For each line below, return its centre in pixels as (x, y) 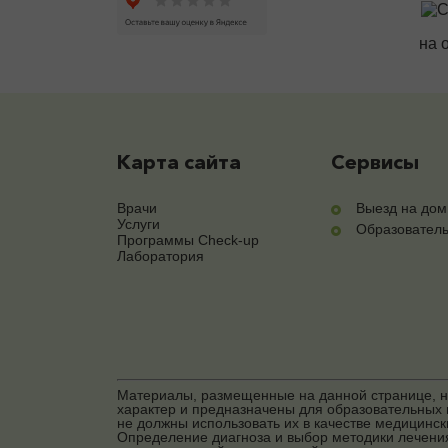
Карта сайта (179, 161)
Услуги (138, 224)
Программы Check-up (188, 240)
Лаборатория (160, 256)
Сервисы (374, 161)
